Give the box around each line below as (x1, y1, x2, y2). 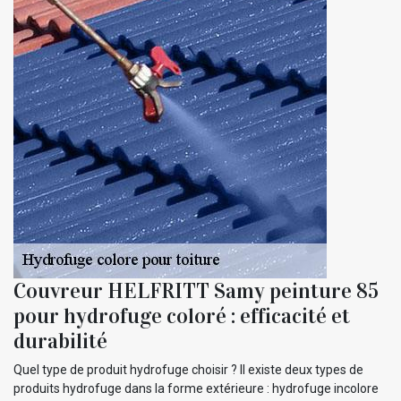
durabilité (13, 327, 107, 354)
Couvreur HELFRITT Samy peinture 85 (13, 277, 379, 304)
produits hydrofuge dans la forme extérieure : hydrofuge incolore (13, 380, 379, 396)
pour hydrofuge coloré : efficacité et (13, 302, 350, 329)
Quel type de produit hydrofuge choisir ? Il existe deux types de (13, 362, 363, 377)
